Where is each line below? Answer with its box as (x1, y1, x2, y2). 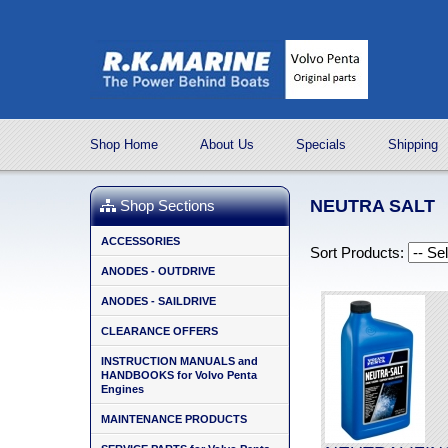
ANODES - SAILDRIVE (101, 295, 216, 307)
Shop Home (90, 137, 158, 152)
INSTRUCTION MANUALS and (101, 355, 258, 367)
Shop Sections (120, 197, 215, 214)
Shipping (388, 137, 438, 152)
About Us (200, 137, 254, 152)
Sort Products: (310, 244, 408, 261)
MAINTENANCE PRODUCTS (101, 413, 247, 425)
